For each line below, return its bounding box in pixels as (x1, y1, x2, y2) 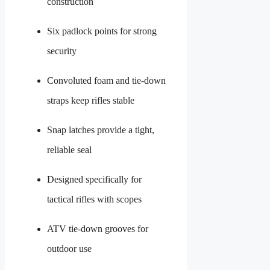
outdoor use (47, 243, 92, 254)
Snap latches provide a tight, (47, 125, 154, 136)
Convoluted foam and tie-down (47, 75, 166, 86)
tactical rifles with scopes (47, 194, 142, 205)
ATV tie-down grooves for (47, 224, 148, 234)
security (47, 46, 77, 57)
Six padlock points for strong (47, 26, 157, 37)
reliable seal (47, 145, 92, 155)
